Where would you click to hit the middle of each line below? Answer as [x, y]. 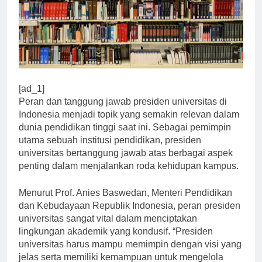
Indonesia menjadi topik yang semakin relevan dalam [129, 125]
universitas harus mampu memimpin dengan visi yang [130, 255]
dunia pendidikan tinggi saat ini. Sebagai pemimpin [125, 138]
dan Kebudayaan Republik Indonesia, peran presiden [130, 216]
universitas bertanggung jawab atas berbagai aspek [126, 164]
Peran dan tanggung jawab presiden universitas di [123, 112]
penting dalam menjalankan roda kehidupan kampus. [129, 177]
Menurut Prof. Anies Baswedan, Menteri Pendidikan [125, 204]
